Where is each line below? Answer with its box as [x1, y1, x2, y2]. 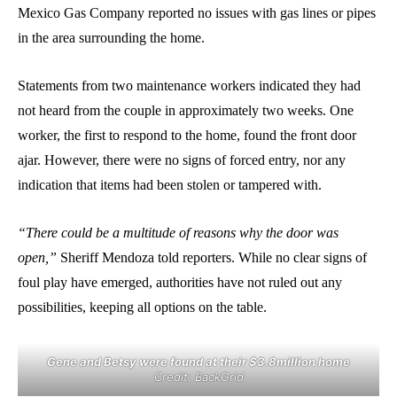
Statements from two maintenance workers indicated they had [18, 77, 361, 93]
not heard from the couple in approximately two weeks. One [18, 102, 354, 118]
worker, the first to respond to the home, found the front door [18, 127, 356, 143]
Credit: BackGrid [153, 369, 244, 384]
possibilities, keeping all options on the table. [18, 299, 267, 315]
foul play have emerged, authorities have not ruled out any [18, 274, 342, 290]
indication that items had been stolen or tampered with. [18, 176, 322, 192]
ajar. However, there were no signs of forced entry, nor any [18, 152, 346, 167]
